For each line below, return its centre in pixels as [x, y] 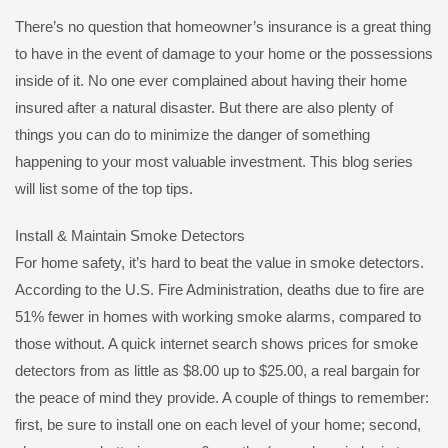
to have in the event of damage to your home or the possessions [224, 54]
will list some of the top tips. [104, 189]
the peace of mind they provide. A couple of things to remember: [222, 398]
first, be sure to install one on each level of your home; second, [218, 425]
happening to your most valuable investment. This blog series [214, 162]
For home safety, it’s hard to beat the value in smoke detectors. [219, 263]
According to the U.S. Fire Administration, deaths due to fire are [219, 290]
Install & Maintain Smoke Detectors [130, 236]
